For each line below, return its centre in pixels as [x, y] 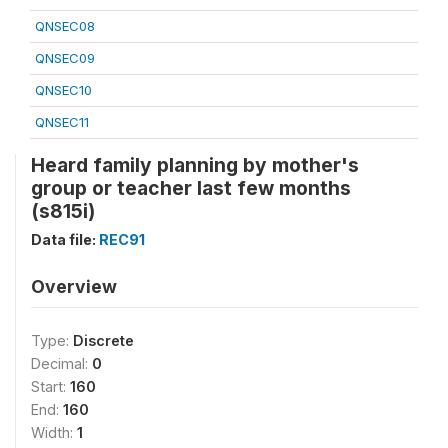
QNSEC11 [62, 122]
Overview [74, 286]
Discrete [103, 340]
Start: [50, 386]
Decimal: [61, 363]
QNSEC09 [65, 58]
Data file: [65, 239]
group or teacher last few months [191, 188]
